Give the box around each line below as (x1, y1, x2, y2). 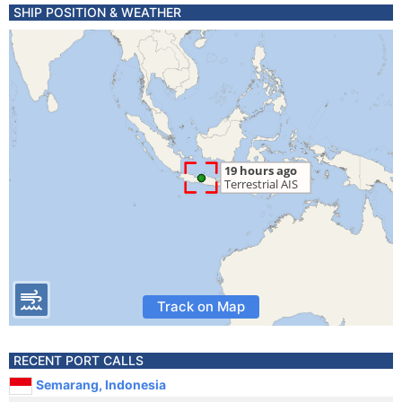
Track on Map (157, 298, 245, 315)
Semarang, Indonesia (36, 377, 166, 392)
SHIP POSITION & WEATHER (13, 4, 181, 20)
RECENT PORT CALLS (13, 353, 144, 368)
